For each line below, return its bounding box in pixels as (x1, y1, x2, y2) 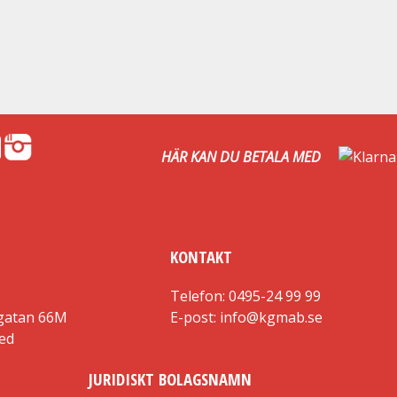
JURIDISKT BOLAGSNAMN (89, 368, 252, 391)
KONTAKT (170, 245, 232, 268)
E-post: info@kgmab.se (170, 307, 323, 328)
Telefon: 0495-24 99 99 (170, 286, 321, 307)
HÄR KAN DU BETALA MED (161, 146, 321, 167)
